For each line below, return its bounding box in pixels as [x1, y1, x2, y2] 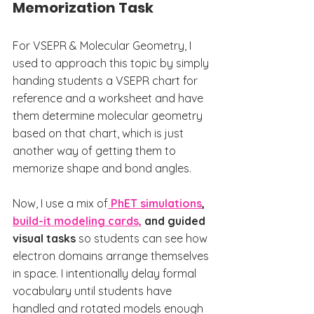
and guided [142, 214, 208, 228]
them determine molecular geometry [13, 109, 205, 123]
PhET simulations [111, 196, 202, 211]
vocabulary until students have [13, 284, 175, 299]
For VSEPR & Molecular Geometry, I [13, 39, 194, 53]
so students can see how [76, 231, 210, 246]
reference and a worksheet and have [13, 91, 206, 106]
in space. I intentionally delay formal [13, 266, 199, 281]
